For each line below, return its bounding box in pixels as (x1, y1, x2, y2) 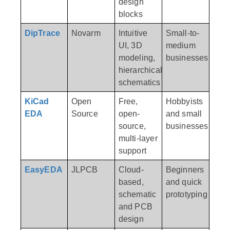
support (118, 145, 147, 155)
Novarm (71, 28, 101, 37)
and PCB (118, 201, 153, 211)
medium (165, 40, 196, 50)
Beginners (165, 164, 204, 174)
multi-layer (118, 133, 158, 143)
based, (118, 177, 144, 186)
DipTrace (24, 28, 61, 37)
